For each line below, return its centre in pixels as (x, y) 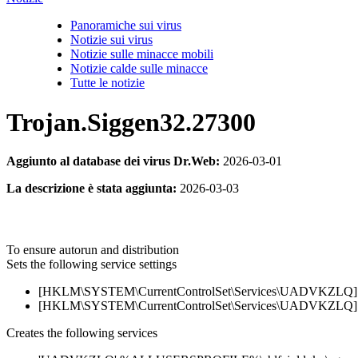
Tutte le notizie (107, 83)
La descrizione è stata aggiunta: (91, 188)
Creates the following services (82, 333)
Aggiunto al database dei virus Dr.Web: (113, 161)
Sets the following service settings (91, 265)
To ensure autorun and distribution (93, 250)
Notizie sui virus (111, 40)
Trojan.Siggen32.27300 (131, 122)
